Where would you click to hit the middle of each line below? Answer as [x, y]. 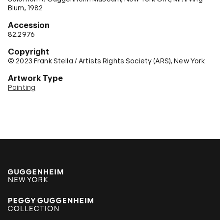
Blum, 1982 [26, 8]
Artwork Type [35, 78]
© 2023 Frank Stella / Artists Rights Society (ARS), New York [107, 61]
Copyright [28, 52]
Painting [22, 87]
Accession [29, 25]
